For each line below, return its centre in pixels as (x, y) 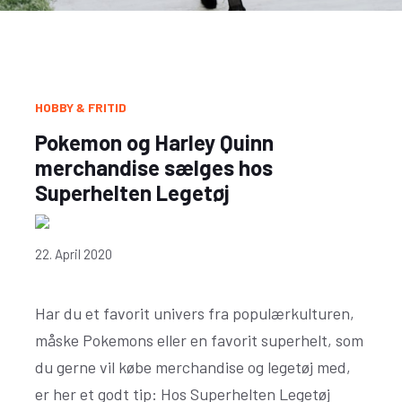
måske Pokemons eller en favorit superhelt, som (199, 340)
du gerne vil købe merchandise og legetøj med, (193, 367)
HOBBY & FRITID (81, 107)
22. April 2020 (74, 254)
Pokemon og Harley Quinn (154, 142)
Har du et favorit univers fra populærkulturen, (195, 313)
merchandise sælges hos (154, 167)
